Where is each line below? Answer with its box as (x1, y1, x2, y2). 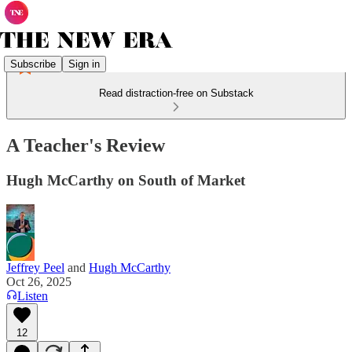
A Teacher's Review (6, 134, 165, 156)
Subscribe (10, 57, 56, 70)
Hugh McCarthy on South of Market (6, 171, 245, 189)
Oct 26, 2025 (6, 274, 71, 288)
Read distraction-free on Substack (98, 87, 254, 99)
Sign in (68, 57, 100, 70)
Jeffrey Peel (6, 260, 64, 274)
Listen (17, 288, 48, 302)
